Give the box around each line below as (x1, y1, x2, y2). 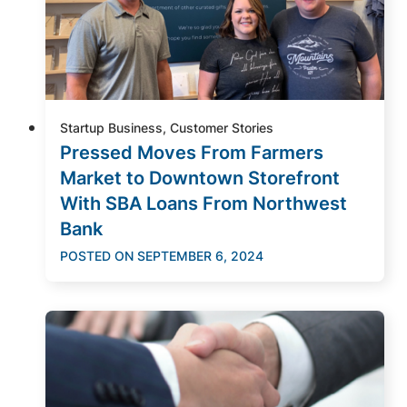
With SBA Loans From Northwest (60, 192, 347, 214)
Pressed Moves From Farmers (60, 141, 323, 164)
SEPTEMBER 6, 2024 (137, 247, 263, 263)
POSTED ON (60, 247, 134, 263)
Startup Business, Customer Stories (60, 119, 273, 135)
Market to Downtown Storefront (60, 166, 340, 189)
